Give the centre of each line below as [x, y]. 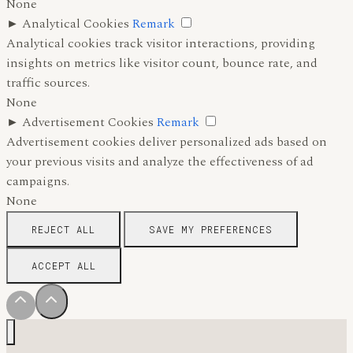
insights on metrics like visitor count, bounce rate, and [162, 63]
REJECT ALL [63, 229]
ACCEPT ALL [64, 265]
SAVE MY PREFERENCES [211, 229]
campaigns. [38, 181]
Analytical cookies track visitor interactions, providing [161, 43]
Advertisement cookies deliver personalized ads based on [167, 141]
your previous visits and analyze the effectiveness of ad [160, 161]
